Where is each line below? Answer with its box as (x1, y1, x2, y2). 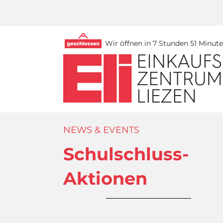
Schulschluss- (63, 143, 189, 165)
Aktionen (63, 167, 147, 189)
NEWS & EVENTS (63, 124, 139, 135)
